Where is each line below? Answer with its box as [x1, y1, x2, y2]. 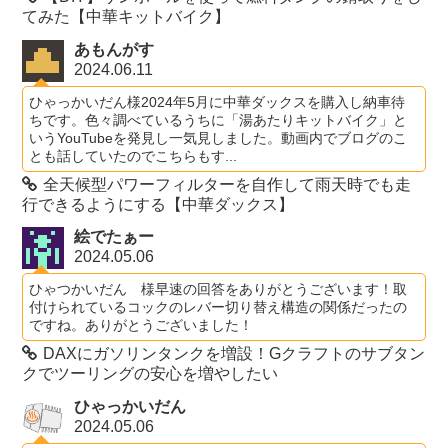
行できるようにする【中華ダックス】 [22, 195, 295, 213]
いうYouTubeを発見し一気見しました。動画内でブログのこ [29, 129, 408, 146]
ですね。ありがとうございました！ [29, 317, 254, 334]
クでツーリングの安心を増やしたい [22, 365, 279, 383]
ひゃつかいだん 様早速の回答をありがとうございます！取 [29, 281, 408, 298]
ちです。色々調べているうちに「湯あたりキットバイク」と [29, 111, 408, 128]
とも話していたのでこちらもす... [29, 147, 238, 164]
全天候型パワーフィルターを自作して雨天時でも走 [43, 175, 412, 193]
